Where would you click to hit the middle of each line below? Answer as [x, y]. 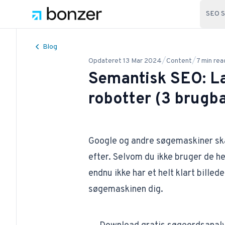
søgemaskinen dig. [126, 190]
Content [179, 61]
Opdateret [105, 61]
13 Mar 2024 [142, 61]
